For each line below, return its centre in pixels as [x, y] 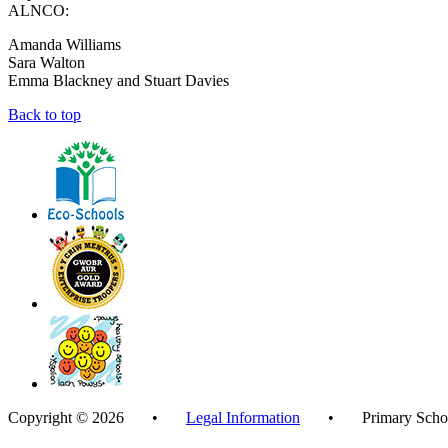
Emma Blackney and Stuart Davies [118, 80]
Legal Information [243, 417]
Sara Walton [46, 62]
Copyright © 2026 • [97, 417]
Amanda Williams [64, 44]
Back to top [44, 114]
